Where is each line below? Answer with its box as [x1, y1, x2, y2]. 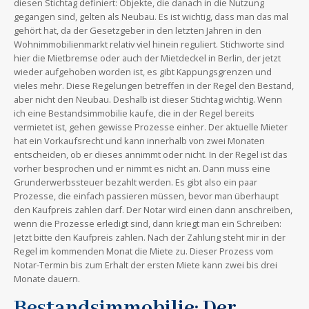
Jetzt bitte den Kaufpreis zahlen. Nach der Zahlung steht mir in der [14, 230, 286, 243]
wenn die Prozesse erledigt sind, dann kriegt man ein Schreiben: [14, 217, 281, 230]
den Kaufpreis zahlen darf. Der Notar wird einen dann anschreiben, [14, 203, 292, 216]
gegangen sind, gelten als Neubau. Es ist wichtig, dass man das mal [14, 10, 288, 23]
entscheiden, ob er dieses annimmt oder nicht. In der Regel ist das [14, 148, 288, 161]
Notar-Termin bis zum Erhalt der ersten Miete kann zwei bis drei [14, 258, 277, 271]
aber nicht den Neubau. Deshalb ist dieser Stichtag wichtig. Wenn [14, 92, 282, 106]
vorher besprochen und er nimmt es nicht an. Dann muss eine [14, 161, 270, 175]
